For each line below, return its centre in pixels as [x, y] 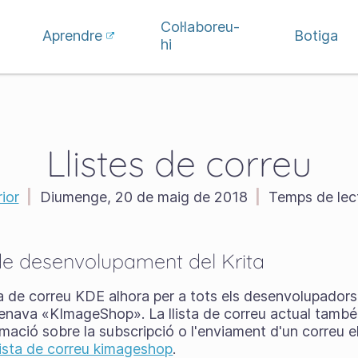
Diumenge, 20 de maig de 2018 [143, 197]
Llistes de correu [179, 163]
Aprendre [73, 36]
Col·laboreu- [200, 27]
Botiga [316, 36]
